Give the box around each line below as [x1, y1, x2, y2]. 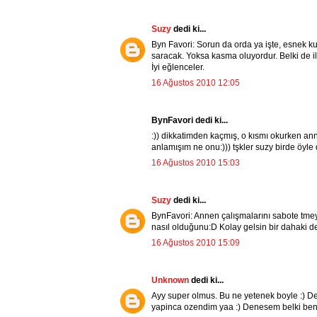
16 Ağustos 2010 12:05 [151, 78, 240, 88]
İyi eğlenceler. [151, 62, 204, 73]
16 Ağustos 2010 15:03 [151, 158, 240, 168]
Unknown [151, 275, 191, 286]
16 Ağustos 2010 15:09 [151, 238, 240, 248]
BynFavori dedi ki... [151, 115, 228, 126]
